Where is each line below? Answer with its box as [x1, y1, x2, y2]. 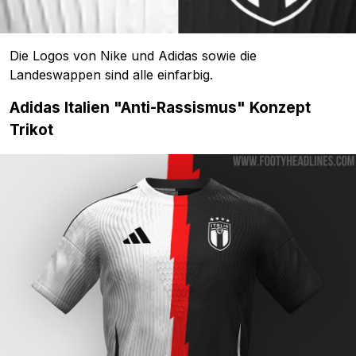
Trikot [10, 121, 53, 140]
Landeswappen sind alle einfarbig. [10, 67, 213, 83]
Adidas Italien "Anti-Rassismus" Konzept [10, 99, 311, 118]
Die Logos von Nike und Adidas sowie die [10, 48, 257, 64]
